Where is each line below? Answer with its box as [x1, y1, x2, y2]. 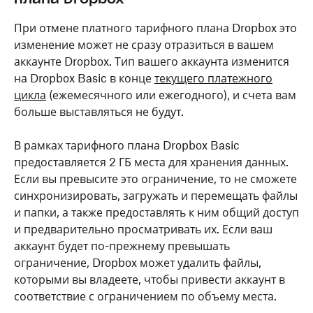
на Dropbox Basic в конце [14, 71, 154, 85]
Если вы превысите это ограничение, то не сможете [14, 172, 297, 186]
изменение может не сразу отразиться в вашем [14, 38, 274, 52]
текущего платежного [154, 71, 272, 85]
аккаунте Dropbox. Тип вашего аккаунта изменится [14, 54, 289, 68]
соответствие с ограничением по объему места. [14, 289, 277, 303]
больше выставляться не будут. [14, 105, 184, 119]
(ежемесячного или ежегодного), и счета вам [46, 88, 296, 102]
